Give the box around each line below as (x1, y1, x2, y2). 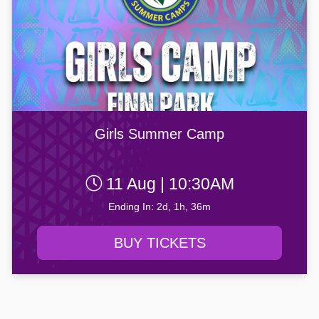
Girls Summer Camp (95, 126, 224, 142)
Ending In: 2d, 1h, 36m (108, 201, 211, 213)
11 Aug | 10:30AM (101, 174, 234, 194)
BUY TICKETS (113, 235, 206, 251)
